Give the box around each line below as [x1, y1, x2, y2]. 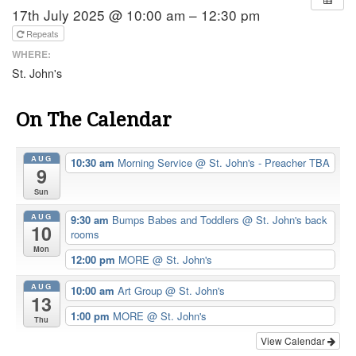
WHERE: [12, 47, 51, 61]
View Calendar [261, 334, 327, 348]
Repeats [26, 26, 61, 40]
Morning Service [117, 155, 195, 170]
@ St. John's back [242, 212, 327, 228]
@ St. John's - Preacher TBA [195, 155, 330, 170]
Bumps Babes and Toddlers [111, 212, 242, 228]
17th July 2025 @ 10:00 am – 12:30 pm [12, 4, 260, 25]
